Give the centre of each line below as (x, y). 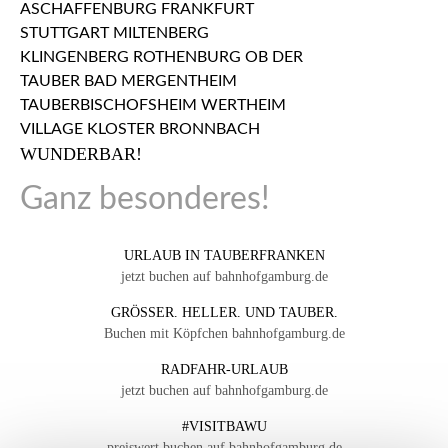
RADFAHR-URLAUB (224, 370)
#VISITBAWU (224, 427)
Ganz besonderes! (145, 199)
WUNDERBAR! (81, 154)
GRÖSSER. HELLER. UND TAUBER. (222, 313)
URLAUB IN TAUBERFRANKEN (224, 256)
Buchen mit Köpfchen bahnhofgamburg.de (224, 334)
